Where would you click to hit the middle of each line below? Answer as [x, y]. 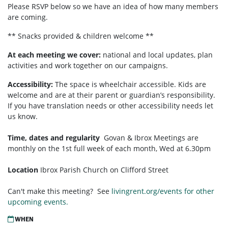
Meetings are [176, 138]
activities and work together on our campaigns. [89, 66]
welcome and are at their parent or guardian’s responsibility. [111, 95]
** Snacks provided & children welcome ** [81, 36]
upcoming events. [38, 202]
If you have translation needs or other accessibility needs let [110, 106]
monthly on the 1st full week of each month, [83, 149]
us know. [23, 117]
